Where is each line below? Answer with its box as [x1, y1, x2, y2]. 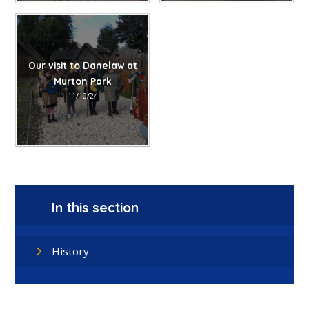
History [52, 244, 90, 259]
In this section [52, 199, 139, 216]
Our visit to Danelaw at [28, 59, 137, 71]
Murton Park [53, 74, 112, 87]
